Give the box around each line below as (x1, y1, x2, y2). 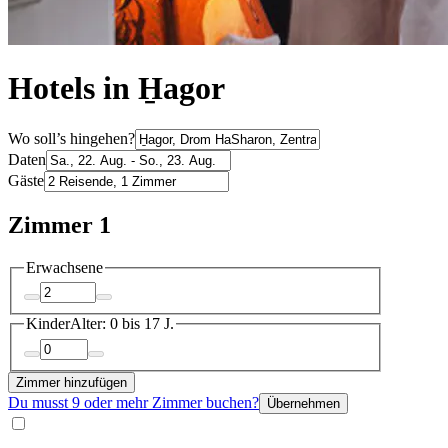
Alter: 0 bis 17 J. (70, 315, 174, 333)
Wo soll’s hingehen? (8, 129, 135, 147)
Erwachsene (26, 258, 103, 276)
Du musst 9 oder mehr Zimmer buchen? (8, 393, 259, 411)
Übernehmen (267, 395, 340, 411)
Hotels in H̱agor (8, 70, 225, 107)
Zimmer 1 (8, 211, 111, 238)
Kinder (26, 315, 70, 333)
